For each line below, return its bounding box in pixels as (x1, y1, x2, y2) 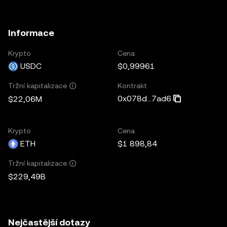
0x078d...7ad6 (118, 93, 171, 103)
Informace (8, 27, 54, 38)
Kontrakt (118, 81, 147, 90)
